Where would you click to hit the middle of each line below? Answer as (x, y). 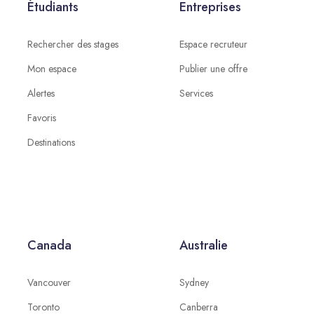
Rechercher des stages (73, 44)
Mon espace (52, 69)
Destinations (51, 142)
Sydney (194, 282)
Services (196, 93)
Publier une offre (213, 69)
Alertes (41, 93)
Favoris (41, 118)
